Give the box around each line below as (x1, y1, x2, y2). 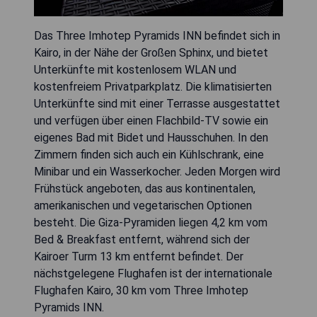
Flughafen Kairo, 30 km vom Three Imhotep (34, 283, 248, 297)
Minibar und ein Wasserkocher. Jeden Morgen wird (34, 164, 280, 178)
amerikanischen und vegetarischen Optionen (34, 198, 252, 212)
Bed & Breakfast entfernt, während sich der (34, 232, 250, 246)
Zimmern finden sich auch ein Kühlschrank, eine (34, 147, 264, 161)
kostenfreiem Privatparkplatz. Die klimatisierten (34, 79, 272, 93)
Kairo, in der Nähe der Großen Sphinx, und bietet (34, 45, 268, 59)
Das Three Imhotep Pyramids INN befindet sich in (34, 28, 280, 42)
